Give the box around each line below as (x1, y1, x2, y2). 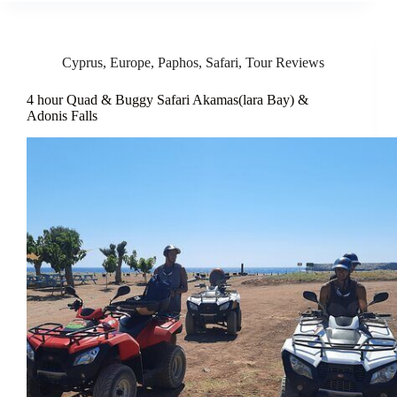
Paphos (158, 54, 198, 70)
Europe (110, 54, 151, 70)
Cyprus (62, 54, 103, 70)
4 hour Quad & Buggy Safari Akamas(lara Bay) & (27, 91, 308, 107)
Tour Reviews (245, 54, 324, 70)
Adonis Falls (27, 107, 97, 123)
